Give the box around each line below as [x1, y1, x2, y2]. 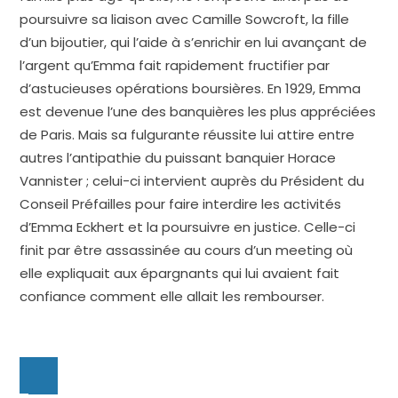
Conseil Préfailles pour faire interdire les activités [20, 194, 342, 213]
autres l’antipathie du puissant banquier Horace [20, 147, 337, 167]
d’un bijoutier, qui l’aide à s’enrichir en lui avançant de [20, 32, 368, 52]
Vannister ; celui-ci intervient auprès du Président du [20, 171, 365, 190]
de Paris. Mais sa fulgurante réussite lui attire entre [20, 124, 355, 144]
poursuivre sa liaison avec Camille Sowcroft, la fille [20, 9, 350, 28]
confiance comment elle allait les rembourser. [20, 286, 325, 306]
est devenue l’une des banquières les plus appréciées [20, 101, 377, 121]
